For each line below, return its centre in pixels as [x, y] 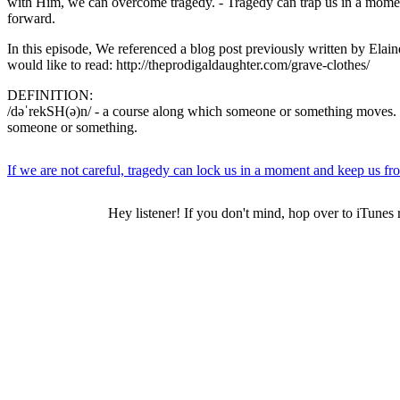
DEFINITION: [50, 95]
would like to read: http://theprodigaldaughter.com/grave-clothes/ [188, 64]
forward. [31, 18]
